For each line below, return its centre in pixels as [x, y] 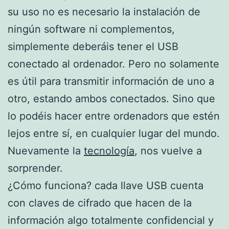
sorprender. [35, 168]
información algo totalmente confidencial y [111, 220]
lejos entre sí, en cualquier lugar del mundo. [114, 133]
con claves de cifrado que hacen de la [100, 203]
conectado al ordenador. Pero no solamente [113, 64]
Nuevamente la [46, 151]
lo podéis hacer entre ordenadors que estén [114, 116]
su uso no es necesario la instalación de [104, 12]
